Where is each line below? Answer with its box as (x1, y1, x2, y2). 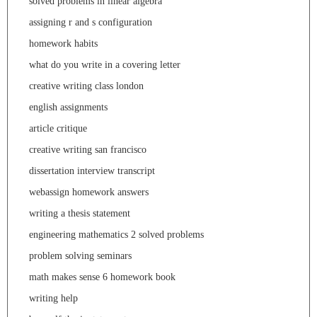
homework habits (29, 38, 98, 49)
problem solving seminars (29, 250, 132, 261)
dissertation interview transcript (29, 165, 155, 176)
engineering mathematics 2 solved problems (29, 229, 204, 240)
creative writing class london (29, 80, 144, 91)
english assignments (29, 101, 108, 113)
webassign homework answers (29, 186, 149, 197)
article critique (29, 122, 87, 134)
